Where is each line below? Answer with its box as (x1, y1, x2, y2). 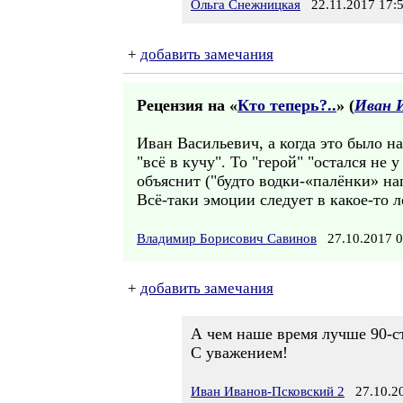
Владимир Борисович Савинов (137, 231, 317, 246)
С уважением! (191, 344, 288, 362)
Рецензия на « (137, 96, 237, 114)
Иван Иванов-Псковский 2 (191, 384, 345, 399)
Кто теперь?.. (237, 96, 336, 114)
